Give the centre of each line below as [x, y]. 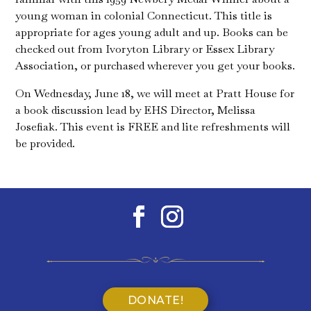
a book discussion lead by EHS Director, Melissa [136, 110]
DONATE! [155, 300]
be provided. [45, 143]
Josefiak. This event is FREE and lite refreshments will [153, 126]
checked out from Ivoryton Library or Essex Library [145, 49]
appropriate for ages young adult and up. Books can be [152, 32]
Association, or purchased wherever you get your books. [155, 65]
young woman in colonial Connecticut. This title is [144, 15]
